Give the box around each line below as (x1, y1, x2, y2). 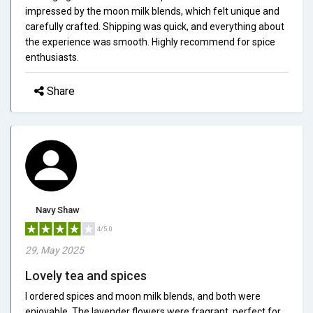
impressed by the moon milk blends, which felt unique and (25, 5, 279, 17)
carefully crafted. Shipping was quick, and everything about (25, 20, 284, 32)
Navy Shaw (36, 204, 80, 215)
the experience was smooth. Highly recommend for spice (25, 36, 275, 48)
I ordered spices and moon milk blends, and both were (25, 290, 261, 302)
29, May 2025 (25, 244, 84, 256)
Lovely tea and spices (25, 268, 147, 283)
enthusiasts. (25, 51, 79, 63)
